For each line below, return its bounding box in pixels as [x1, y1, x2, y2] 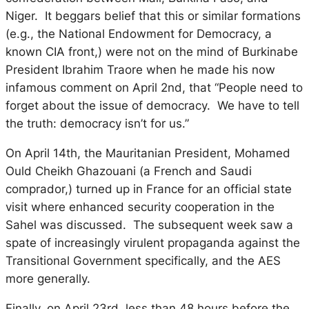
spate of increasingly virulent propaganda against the [6, 236, 300, 250]
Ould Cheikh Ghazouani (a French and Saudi [6, 164, 252, 179]
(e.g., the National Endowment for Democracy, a [6, 27, 272, 41]
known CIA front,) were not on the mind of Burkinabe [6, 45, 298, 59]
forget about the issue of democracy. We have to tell [6, 99, 299, 113]
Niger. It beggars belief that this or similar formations [6, 9, 301, 23]
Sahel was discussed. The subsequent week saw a [6, 218, 293, 232]
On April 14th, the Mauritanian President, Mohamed [6, 146, 290, 161]
